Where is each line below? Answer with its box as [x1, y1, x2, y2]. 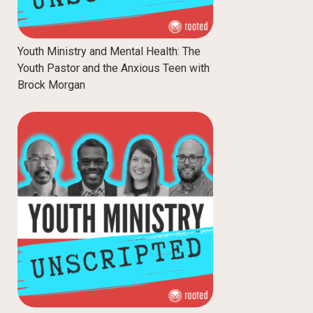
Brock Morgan [17, 78, 85, 92]
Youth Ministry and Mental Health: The [17, 45, 201, 59]
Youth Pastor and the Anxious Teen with [17, 61, 210, 75]
